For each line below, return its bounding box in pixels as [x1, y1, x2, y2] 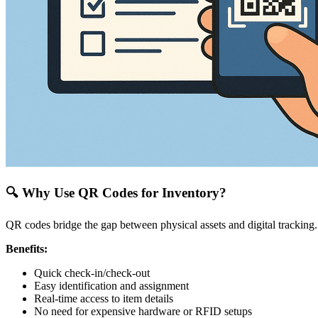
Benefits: [6, 243, 48, 256]
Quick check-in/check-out [34, 267, 150, 280]
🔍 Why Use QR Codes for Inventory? [6, 185, 226, 200]
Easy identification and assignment [34, 280, 189, 292]
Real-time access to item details [34, 292, 173, 305]
